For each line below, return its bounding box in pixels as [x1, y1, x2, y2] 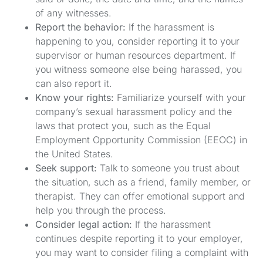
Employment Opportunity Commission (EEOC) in [35, 133, 247, 146]
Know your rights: [35, 91, 114, 103]
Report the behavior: [35, 21, 126, 33]
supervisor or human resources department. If [35, 49, 236, 61]
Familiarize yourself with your [114, 91, 246, 103]
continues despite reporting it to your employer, [35, 232, 243, 244]
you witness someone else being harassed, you [35, 63, 242, 75]
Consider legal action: [35, 218, 132, 230]
